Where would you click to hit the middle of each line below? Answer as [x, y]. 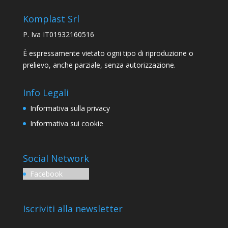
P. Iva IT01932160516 [58, 34]
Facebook [46, 174]
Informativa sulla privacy [70, 108]
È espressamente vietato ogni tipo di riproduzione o [108, 53]
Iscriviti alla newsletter [73, 209]
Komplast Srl [51, 19]
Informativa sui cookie [66, 124]
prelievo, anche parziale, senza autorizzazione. [99, 65]
